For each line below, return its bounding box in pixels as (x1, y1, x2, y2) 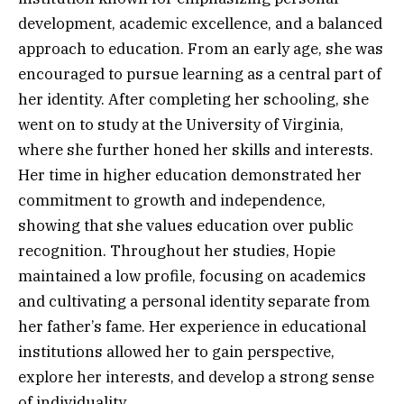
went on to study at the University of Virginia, (18, 115, 344, 135)
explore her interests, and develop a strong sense (18, 367, 374, 388)
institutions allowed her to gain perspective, (18, 342, 335, 363)
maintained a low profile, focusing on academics (18, 266, 366, 287)
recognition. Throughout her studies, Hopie (18, 241, 335, 262)
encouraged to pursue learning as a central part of (18, 64, 381, 85)
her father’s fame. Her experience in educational (18, 317, 366, 337)
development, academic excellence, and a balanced (18, 14, 382, 34)
